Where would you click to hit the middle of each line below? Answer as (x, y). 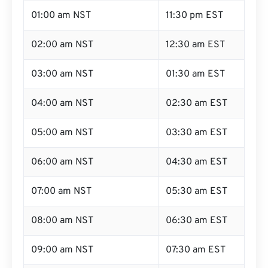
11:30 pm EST (194, 16)
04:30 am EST (197, 162)
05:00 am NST (62, 133)
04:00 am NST (62, 103)
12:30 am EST (195, 45)
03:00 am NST (62, 74)
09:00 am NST (62, 250)
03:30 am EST (197, 133)
